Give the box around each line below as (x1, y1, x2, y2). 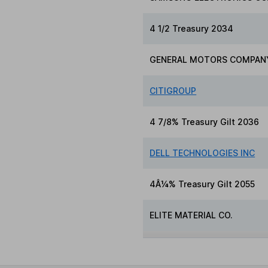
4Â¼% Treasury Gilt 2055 (150, 179, 255, 190)
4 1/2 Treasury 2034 (150, 23, 234, 34)
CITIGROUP (150, 86, 197, 96)
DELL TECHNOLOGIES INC (150, 148, 255, 159)
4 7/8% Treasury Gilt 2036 (150, 117, 260, 127)
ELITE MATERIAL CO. (150, 210, 233, 221)
